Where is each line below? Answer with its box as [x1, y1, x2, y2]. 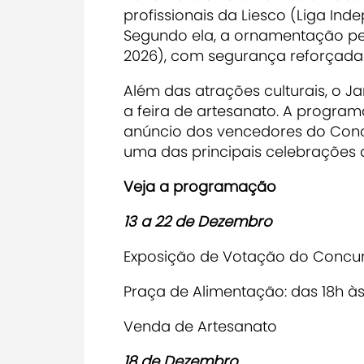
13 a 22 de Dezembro [123, 211, 276, 232]
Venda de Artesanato [123, 316, 277, 337]
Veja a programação [123, 176, 276, 197]
